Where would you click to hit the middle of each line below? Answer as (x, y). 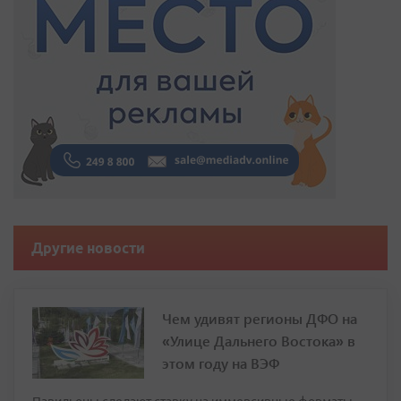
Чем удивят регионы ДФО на (260, 319)
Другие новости (88, 248)
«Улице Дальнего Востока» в (259, 341)
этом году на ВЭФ (221, 363)
